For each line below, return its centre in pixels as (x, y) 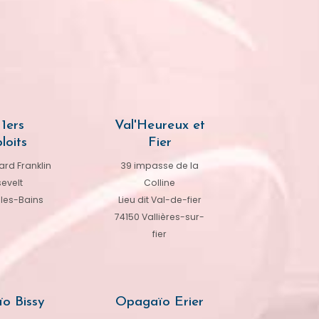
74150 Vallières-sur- (159, 217)
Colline (159, 183)
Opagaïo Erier (159, 303)
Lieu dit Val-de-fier (159, 200)
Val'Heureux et (159, 126)
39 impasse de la (159, 166)
